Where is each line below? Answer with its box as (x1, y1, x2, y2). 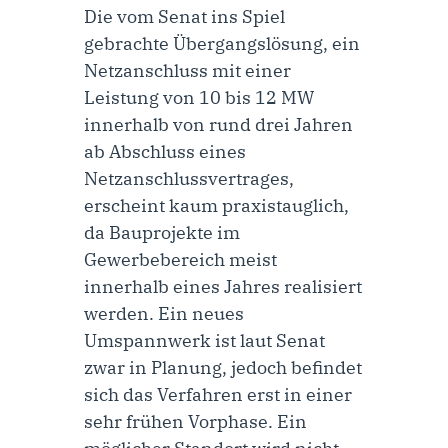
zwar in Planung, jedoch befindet (84, 355, 362, 379)
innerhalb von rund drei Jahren (84, 112, 353, 136)
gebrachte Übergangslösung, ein (84, 31, 360, 55)
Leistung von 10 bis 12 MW (84, 85, 314, 109)
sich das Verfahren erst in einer (84, 382, 352, 406)
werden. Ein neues (84, 301, 244, 325)
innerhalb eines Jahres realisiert (84, 274, 362, 298)
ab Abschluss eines (84, 139, 246, 163)
